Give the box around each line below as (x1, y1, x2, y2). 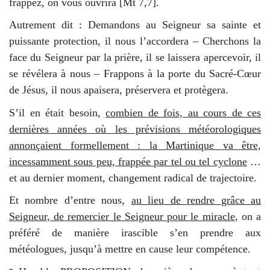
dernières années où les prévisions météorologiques (9, 122, 261, 135)
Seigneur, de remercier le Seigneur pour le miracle (9, 210, 235, 223)
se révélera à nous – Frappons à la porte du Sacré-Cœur (9, 67, 261, 80)
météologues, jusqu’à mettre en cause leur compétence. (9, 243, 251, 256)
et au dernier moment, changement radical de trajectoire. (9, 171, 257, 184)
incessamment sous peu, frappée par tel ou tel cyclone (9, 155, 247, 168)
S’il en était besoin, (9, 106, 105, 119)
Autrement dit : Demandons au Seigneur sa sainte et (9, 19, 261, 31)
